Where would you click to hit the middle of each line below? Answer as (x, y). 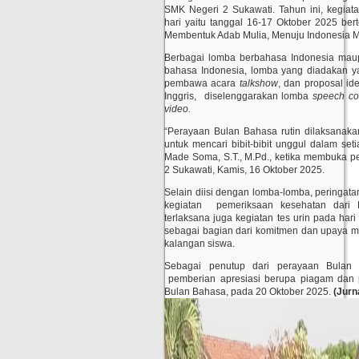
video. (177, 109)
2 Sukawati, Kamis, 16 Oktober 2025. (244, 170)
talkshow (258, 83)
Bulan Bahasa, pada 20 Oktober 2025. (249, 292)
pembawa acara (202, 83)
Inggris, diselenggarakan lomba (239, 96)
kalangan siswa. (200, 244)
